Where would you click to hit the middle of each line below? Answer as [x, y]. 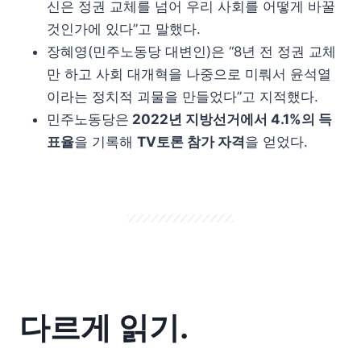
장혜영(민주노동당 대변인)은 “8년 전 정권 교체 [191, 51]
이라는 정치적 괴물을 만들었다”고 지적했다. [183, 96]
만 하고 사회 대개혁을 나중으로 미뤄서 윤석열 [189, 74]
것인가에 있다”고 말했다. [124, 29]
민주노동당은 [88, 119]
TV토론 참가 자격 [191, 141]
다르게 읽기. [104, 327]
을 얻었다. [276, 141]
